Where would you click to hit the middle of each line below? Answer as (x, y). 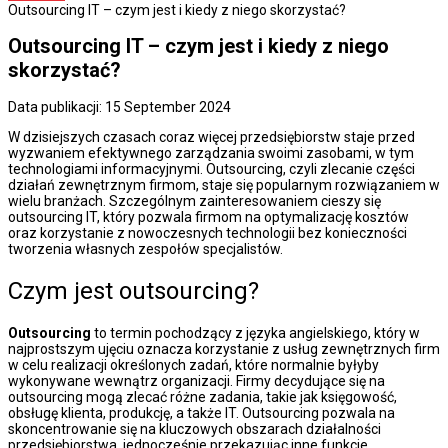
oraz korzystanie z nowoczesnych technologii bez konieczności (207, 233)
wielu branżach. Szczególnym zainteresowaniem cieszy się (194, 201)
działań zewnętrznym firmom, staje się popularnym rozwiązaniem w (224, 185)
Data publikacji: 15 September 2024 (119, 107)
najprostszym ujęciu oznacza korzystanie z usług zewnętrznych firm (224, 348)
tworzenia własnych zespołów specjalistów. (147, 249)
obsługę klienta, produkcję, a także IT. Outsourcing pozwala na (201, 412)
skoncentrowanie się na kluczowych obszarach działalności (194, 428)
